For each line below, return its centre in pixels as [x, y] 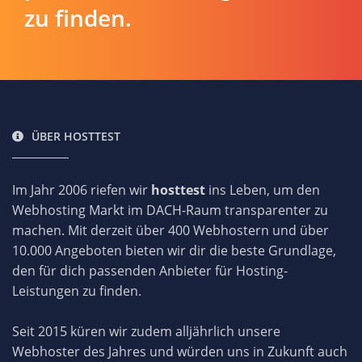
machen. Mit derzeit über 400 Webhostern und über [170, 230]
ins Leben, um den [263, 189]
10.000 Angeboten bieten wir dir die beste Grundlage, [174, 250]
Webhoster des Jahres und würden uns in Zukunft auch [180, 351]
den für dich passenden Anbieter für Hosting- [150, 270]
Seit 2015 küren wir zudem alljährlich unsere [146, 331]
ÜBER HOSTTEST [76, 136]
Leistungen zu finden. [77, 290]
